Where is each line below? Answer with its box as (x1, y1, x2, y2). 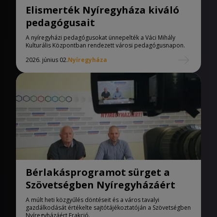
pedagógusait (26, 16, 95, 29)
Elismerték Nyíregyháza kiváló (26, 3, 179, 16)
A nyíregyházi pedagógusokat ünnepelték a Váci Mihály (26, 33, 175, 42)
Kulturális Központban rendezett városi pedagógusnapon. (26, 41, 185, 49)
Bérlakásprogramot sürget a (26, 166, 170, 179)
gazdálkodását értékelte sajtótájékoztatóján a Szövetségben (26, 203, 191, 212)
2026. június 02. (26, 56, 68, 64)
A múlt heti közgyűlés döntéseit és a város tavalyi (26, 196, 159, 204)
